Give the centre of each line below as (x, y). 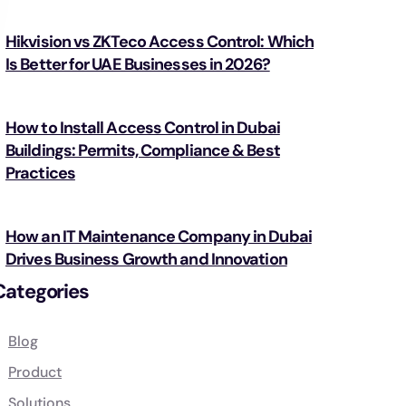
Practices (40, 173)
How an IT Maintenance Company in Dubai (159, 237)
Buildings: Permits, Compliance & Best (143, 150)
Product (35, 372)
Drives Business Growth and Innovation (146, 259)
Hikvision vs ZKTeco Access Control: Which (160, 42)
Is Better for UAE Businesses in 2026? (138, 64)
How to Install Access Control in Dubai (143, 128)
